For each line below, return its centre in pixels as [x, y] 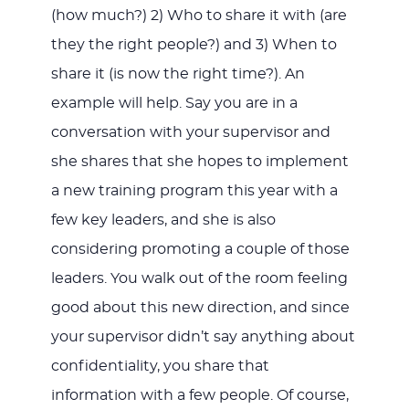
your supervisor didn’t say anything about [203, 336]
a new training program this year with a [194, 190]
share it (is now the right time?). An [178, 73]
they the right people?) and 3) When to [194, 44]
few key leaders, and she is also [163, 220]
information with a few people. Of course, [199, 395]
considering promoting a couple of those [200, 249]
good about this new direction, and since [200, 307]
